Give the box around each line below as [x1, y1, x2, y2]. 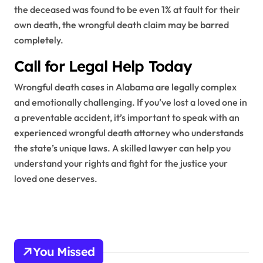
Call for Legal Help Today [14, 56, 192, 76]
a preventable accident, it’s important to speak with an [14, 112, 240, 124]
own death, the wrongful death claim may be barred [14, 19, 229, 31]
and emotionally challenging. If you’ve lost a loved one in [14, 96, 247, 109]
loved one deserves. [14, 173, 97, 185]
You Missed [33, 244, 95, 259]
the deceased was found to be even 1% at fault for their [14, 4, 240, 16]
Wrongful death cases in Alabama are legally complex [14, 81, 237, 93]
